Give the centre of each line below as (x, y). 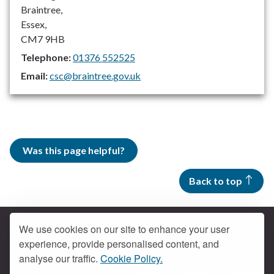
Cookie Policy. (131, 258)
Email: (34, 76)
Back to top (216, 181)
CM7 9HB (43, 39)
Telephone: (46, 57)
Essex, (34, 24)
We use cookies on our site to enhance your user (124, 229)
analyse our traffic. (60, 258)
